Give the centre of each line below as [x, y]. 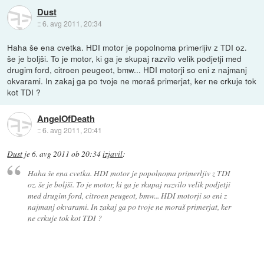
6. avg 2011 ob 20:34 [67, 154]
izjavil [113, 154]
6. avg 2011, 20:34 [72, 23]
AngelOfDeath [66, 118]
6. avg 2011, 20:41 [72, 130]
